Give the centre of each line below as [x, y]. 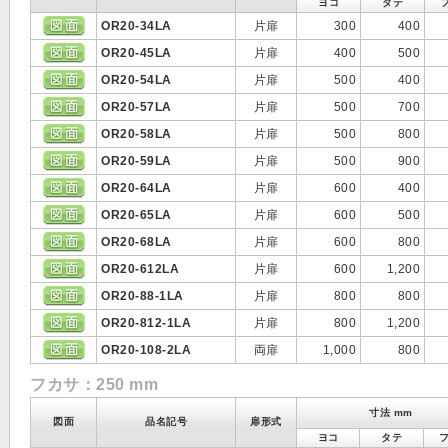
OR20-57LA [136, 107]
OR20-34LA [136, 26]
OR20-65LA [136, 215]
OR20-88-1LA [142, 296]
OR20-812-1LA [146, 323]
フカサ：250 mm [94, 384]
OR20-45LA [136, 53]
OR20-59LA [136, 161]
